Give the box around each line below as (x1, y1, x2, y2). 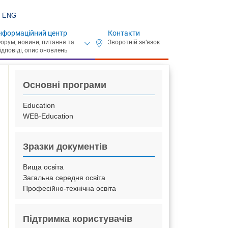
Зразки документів (23, 141, 108, 152)
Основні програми (23, 80, 107, 90)
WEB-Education (23, 112, 74, 120)
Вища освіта (23, 163, 64, 171)
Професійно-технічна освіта (23, 184, 117, 192)
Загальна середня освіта (23, 174, 106, 182)
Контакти (108, 29, 140, 37)
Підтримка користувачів (23, 214, 133, 224)
